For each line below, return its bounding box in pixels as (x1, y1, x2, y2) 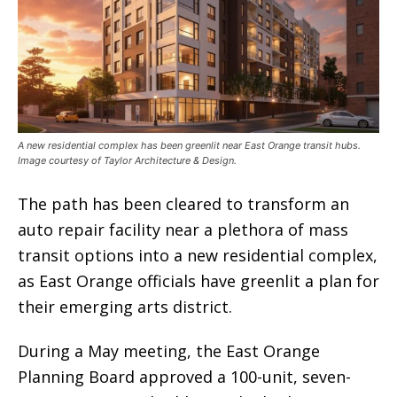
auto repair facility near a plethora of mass (18, 218, 348, 240)
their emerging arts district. (18, 295, 232, 317)
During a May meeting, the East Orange (18, 339, 320, 362)
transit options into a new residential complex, (18, 244, 378, 266)
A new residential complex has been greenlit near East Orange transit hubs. (18, 138, 361, 152)
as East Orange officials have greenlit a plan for (18, 269, 379, 292)
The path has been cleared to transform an (18, 192, 349, 214)
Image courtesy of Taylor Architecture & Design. (18, 153, 237, 167)
